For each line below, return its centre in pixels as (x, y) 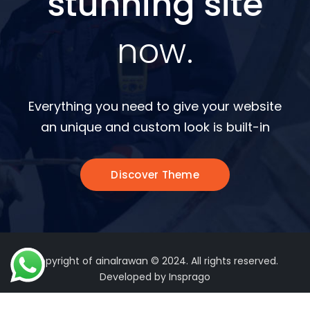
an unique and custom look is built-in (155, 127)
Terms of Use (114, 300)
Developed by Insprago (155, 277)
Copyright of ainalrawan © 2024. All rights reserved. (155, 261)
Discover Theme (155, 175)
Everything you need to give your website (155, 107)
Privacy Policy (195, 300)
